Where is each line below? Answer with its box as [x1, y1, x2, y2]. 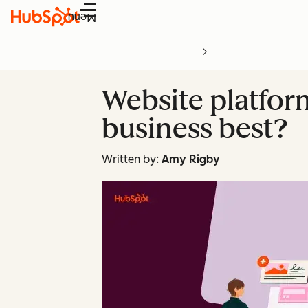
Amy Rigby [162, 153, 220, 166]
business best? [102, 112, 288, 145]
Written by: [102, 153, 159, 166]
